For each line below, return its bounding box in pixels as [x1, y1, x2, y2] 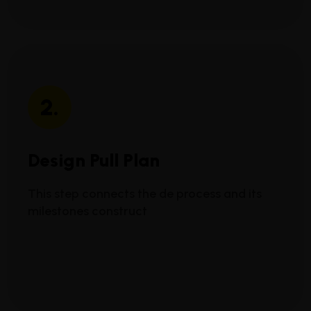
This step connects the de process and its [28, 186, 262, 202]
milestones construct [28, 203, 147, 219]
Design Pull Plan [28, 149, 160, 172]
